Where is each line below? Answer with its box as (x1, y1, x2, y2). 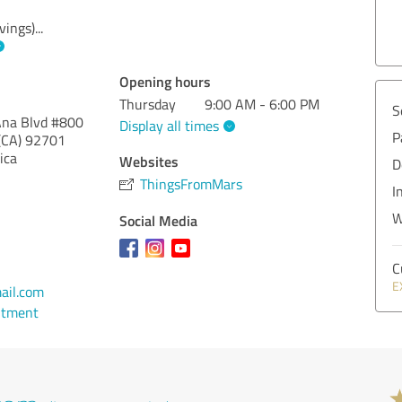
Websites (119, 150, 179, 171)
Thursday (119, 94, 177, 114)
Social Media (119, 209, 198, 231)
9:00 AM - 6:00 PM (205, 94, 320, 114)
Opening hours (119, 71, 212, 92)
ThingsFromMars (140, 173, 243, 194)
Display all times (119, 115, 220, 135)
